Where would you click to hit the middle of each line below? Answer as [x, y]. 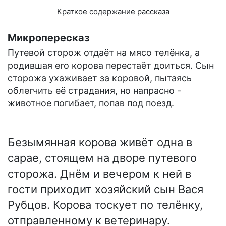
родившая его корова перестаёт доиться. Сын [111, 66]
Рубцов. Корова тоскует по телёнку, [105, 205]
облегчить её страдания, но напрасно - [94, 91]
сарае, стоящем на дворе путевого [102, 158]
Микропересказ [49, 38]
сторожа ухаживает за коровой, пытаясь [100, 78]
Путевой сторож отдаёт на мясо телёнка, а [104, 53]
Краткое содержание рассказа [113, 12]
